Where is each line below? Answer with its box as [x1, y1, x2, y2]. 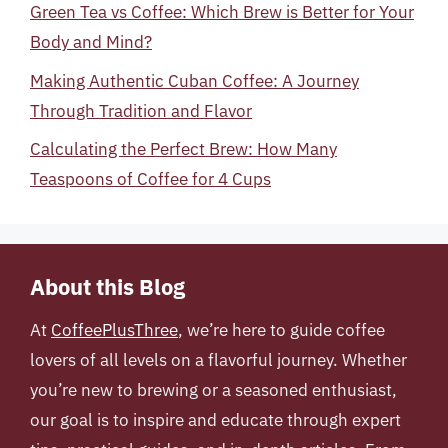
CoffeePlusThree [51, 319, 178, 341]
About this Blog [30, 272, 185, 301]
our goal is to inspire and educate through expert [30, 409, 401, 431]
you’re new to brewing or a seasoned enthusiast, [30, 379, 397, 401]
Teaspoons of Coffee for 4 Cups [30, 168, 271, 190]
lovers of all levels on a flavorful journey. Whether [30, 349, 407, 371]
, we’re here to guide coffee [178, 319, 385, 341]
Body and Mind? [30, 31, 152, 53]
